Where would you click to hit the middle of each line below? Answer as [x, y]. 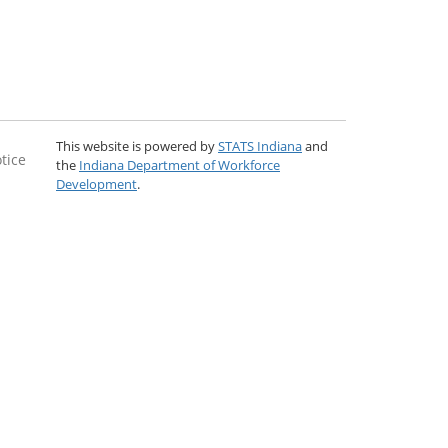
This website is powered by [137, 146]
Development [96, 184]
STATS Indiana [260, 146]
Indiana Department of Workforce [179, 165]
